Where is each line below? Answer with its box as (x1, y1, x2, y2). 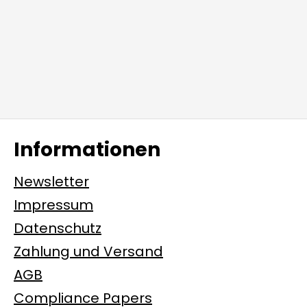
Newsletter (14, 172, 89, 192)
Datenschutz (14, 219, 101, 238)
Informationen (14, 136, 160, 164)
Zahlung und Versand (14, 242, 163, 262)
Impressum (14, 195, 93, 215)
